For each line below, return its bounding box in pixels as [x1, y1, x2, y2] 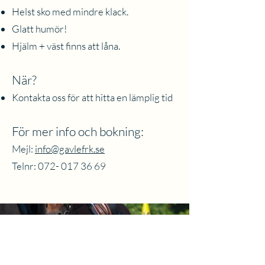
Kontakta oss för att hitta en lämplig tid [12, 91, 173, 104]
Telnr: [12, 160, 38, 172]
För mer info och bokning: [12, 124, 144, 139]
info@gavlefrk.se [35, 143, 105, 155]
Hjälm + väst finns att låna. [12, 40, 120, 52]
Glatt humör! [12, 22, 67, 35]
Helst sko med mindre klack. [12, 5, 128, 18]
